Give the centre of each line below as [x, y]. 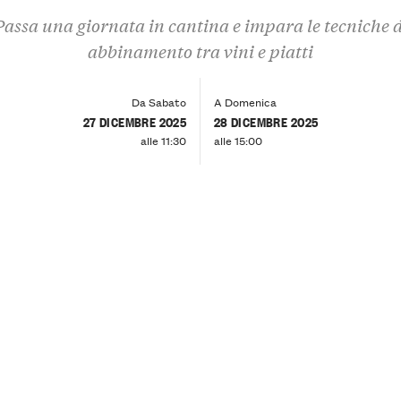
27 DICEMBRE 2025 [135, 121]
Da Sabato [159, 101]
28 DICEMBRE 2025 [266, 121]
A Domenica [245, 101]
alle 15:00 [238, 140]
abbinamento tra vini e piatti [200, 51]
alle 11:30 [164, 140]
